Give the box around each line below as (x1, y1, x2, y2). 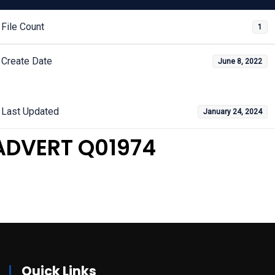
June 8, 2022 (218, 57, 263, 66)
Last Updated (1, 106, 59, 117)
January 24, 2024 (203, 107, 263, 116)
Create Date (1, 55, 52, 67)
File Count (1, 21, 44, 33)
